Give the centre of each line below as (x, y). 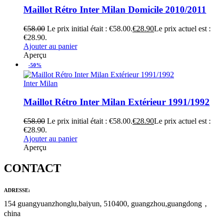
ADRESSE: (17, 190)
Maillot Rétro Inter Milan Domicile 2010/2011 (115, 10)
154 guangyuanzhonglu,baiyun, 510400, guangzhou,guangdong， (107, 204)
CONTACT (33, 168)
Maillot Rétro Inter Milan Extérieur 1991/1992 (117, 102)
